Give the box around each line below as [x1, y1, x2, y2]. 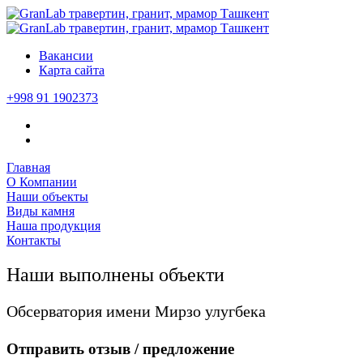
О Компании [6, 175, 77, 189]
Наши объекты [6, 190, 88, 203]
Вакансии [39, 49, 93, 62]
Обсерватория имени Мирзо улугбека [6, 301, 266, 320]
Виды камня [6, 204, 75, 218]
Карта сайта [39, 63, 105, 77]
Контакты [6, 233, 61, 247]
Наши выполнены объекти [6, 263, 224, 285]
